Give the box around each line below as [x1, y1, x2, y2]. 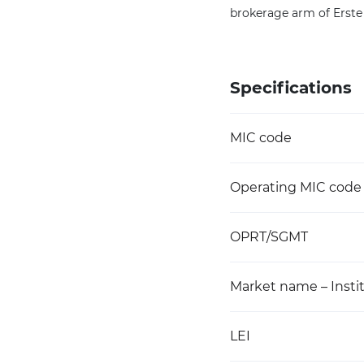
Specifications [230, 78, 352, 97]
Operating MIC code [230, 180, 362, 195]
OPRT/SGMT [230, 229, 308, 245]
